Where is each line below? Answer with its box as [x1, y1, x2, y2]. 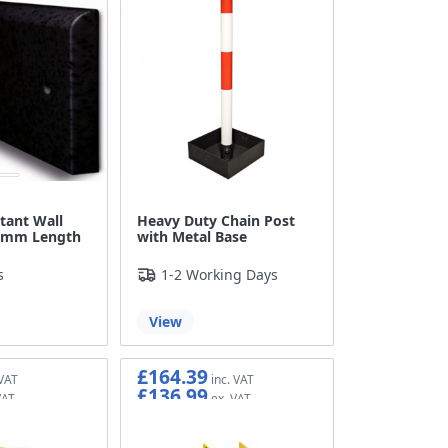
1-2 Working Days [161, 265, 279, 285]
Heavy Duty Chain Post [137, 211, 296, 231]
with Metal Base [137, 227, 248, 247]
